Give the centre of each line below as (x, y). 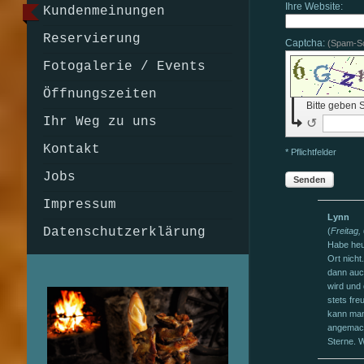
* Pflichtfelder (311, 152)
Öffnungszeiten (100, 94)
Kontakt (71, 149)
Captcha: (307, 43)
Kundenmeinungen (104, 11)
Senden (310, 179)
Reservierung (91, 39)
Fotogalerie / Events (124, 67)
